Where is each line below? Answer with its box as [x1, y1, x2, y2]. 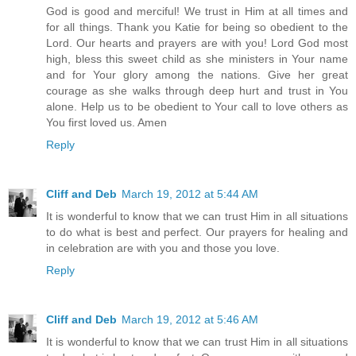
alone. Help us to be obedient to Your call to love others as [46, 99, 348, 113]
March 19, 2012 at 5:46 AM [122, 312, 258, 326]
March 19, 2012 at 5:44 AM [122, 187, 258, 200]
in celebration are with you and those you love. [46, 241, 280, 254]
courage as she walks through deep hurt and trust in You [46, 83, 348, 97]
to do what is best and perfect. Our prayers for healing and [46, 225, 348, 238]
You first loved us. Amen [46, 115, 167, 129]
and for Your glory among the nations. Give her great [46, 68, 348, 81]
